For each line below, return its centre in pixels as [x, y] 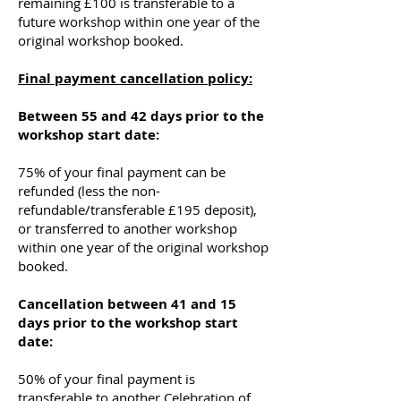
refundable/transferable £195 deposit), [137, 210]
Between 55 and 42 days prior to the [141, 116]
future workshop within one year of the [139, 22]
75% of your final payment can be [122, 172]
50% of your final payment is [107, 379]
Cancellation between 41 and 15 [127, 304]
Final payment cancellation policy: [135, 79]
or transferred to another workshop [128, 229]
